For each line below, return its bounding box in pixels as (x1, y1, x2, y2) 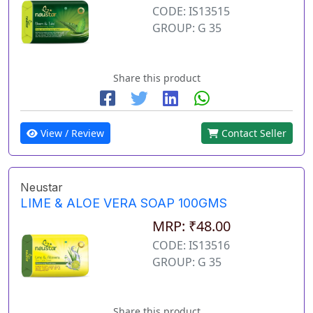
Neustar (20, 180, 63, 194)
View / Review (38, 126, 104, 140)
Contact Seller (219, 126, 286, 140)
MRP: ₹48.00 (152, 216, 231, 235)
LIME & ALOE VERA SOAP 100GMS (20, 195, 227, 210)
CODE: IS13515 (152, 3, 230, 20)
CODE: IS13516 (152, 237, 230, 253)
